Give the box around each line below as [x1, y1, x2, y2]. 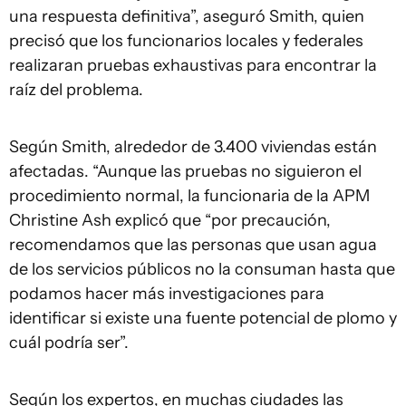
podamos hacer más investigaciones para [9, 284, 324, 304]
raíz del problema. [9, 80, 143, 100]
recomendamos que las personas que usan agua [9, 235, 377, 255]
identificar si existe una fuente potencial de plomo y [9, 308, 397, 328]
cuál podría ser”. [9, 333, 129, 353]
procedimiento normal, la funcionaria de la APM [9, 186, 370, 206]
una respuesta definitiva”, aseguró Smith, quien [9, 6, 364, 26]
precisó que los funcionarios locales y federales [9, 31, 363, 51]
